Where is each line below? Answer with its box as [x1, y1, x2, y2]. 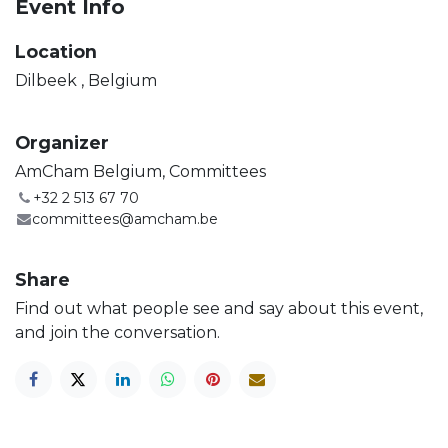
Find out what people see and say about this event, [15, 298, 423, 318]
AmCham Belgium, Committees [15, 161, 266, 181]
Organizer [15, 131, 109, 153]
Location [15, 40, 97, 62]
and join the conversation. [15, 322, 220, 342]
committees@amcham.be [32, 209, 219, 228]
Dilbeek [15, 70, 77, 90]
